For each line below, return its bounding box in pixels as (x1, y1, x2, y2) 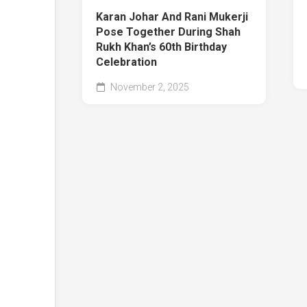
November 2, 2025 (108, 82, 189, 93)
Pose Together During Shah (96, 25, 241, 39)
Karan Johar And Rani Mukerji (96, 10, 248, 24)
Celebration (96, 56, 157, 69)
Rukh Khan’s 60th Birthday (96, 40, 227, 54)
